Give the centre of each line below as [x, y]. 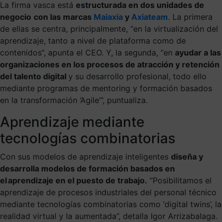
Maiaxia [108, 17]
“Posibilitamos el [179, 180]
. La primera [190, 17]
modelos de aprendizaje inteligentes [101, 156]
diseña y [187, 156]
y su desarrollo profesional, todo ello [138, 76]
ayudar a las [198, 52]
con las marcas [64, 17]
